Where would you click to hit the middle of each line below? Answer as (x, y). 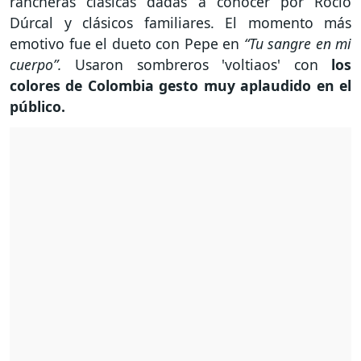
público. (39, 107)
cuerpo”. (36, 65)
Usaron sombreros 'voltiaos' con (197, 65)
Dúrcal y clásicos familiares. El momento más (180, 23)
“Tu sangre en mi (297, 44)
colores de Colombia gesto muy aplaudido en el (180, 86)
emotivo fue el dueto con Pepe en (127, 44)
